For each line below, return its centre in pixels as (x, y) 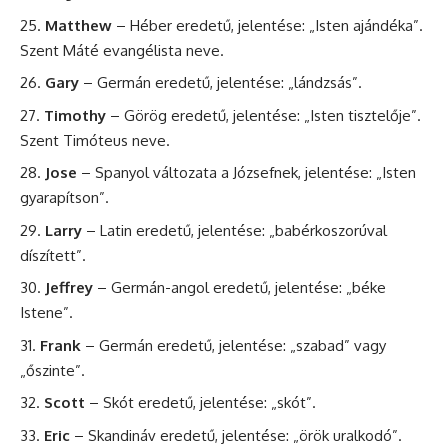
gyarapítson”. (64, 198)
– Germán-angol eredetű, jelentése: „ (222, 288)
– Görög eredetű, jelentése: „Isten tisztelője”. (263, 115)
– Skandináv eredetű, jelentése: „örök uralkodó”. (236, 435)
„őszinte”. (52, 370)
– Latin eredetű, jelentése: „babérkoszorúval (234, 230)
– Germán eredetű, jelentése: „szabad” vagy (233, 345)
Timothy (75, 115)
